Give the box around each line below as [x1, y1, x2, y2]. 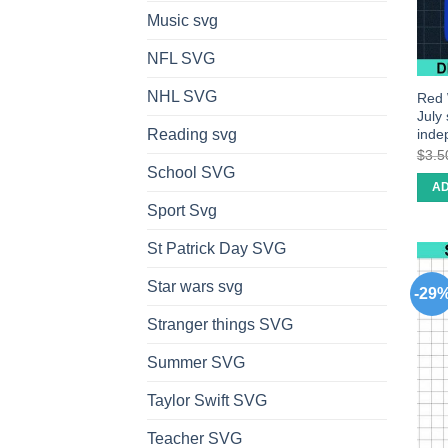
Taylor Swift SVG [147, 392, 267, 410]
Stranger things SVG [147, 316, 293, 334]
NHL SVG [147, 88, 217, 106]
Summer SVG [147, 354, 245, 372]
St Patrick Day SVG [147, 240, 286, 258]
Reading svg [147, 126, 237, 144]
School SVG [147, 164, 235, 182]
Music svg [147, 12, 218, 30]
